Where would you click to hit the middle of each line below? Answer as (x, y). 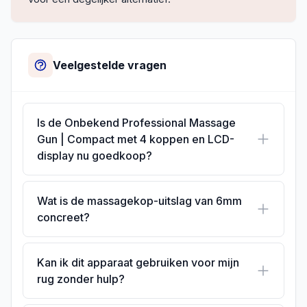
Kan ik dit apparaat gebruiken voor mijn (138, 263)
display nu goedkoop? (95, 156)
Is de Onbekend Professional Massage (136, 123)
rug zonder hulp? (81, 279)
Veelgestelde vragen (110, 65)
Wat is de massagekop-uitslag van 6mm (139, 201)
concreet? (63, 218)
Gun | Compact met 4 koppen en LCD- (136, 139)
